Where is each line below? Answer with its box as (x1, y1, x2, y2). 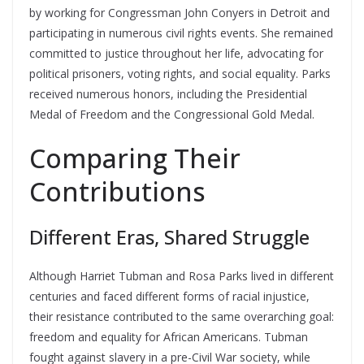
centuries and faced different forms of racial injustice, (29, 288, 310, 304)
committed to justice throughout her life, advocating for (29, 45, 323, 61)
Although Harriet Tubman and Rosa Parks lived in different (29, 268, 334, 284)
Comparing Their (29, 141, 240, 175)
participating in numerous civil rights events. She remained (29, 25, 333, 41)
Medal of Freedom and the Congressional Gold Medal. (29, 106, 314, 122)
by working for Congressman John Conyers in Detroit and (29, 5, 330, 20)
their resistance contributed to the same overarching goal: (29, 309, 334, 324)
